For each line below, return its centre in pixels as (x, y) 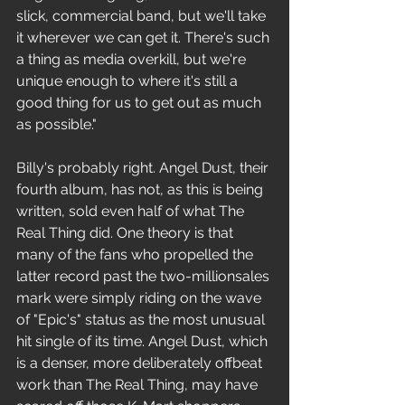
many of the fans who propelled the (137, 254)
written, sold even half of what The (132, 211)
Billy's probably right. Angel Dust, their (144, 168)
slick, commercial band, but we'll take (143, 16)
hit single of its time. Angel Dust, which (144, 341)
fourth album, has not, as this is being (141, 189)
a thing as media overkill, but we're (133, 59)
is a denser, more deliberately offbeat (141, 363)
